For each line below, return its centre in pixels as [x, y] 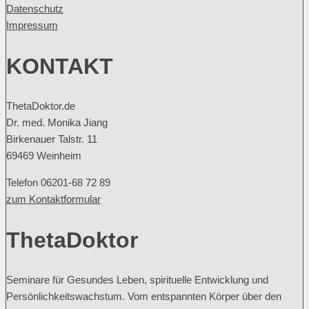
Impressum [32, 26]
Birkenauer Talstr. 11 [52, 139]
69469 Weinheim [44, 156]
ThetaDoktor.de [41, 106]
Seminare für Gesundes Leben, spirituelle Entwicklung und [137, 280]
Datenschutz [35, 9]
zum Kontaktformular [53, 199]
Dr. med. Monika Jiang [57, 123]
